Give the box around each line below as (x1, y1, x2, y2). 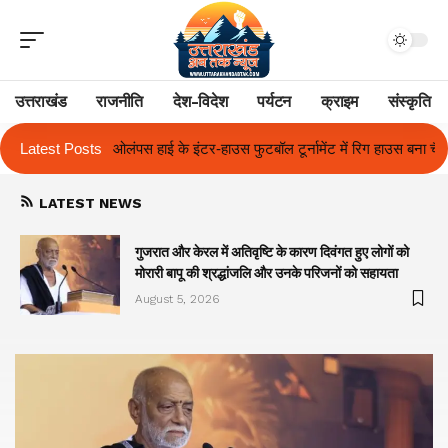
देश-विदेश (173, 92, 228, 111)
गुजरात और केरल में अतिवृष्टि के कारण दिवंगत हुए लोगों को (135, 243, 409, 261)
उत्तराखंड (15, 92, 67, 111)
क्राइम (320, 92, 358, 111)
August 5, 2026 (135, 291, 219, 306)
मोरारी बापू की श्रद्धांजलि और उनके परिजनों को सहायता (135, 264, 398, 282)
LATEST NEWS (39, 195, 142, 211)
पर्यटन (257, 92, 291, 111)
